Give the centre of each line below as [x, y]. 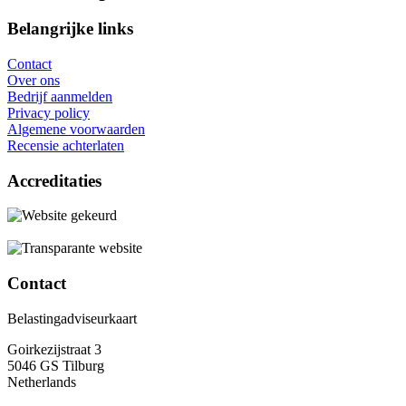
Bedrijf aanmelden [60, 96]
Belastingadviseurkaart [72, 318]
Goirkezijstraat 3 [54, 349]
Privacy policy [48, 112]
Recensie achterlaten [66, 145]
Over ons [34, 80]
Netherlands [42, 382]
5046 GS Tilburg [56, 365]
